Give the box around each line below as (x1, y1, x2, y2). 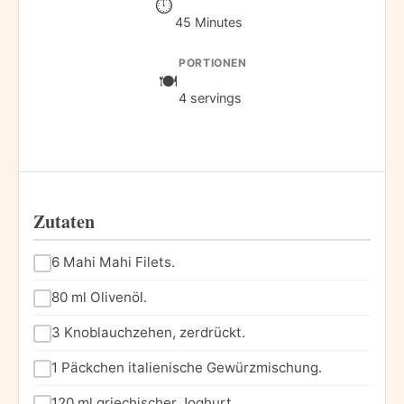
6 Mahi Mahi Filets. (51, 252, 175, 271)
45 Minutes (174, 14, 243, 30)
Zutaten (33, 207, 95, 234)
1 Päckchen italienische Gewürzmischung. (51, 358, 322, 376)
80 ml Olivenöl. (51, 288, 147, 306)
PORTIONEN (179, 55, 247, 69)
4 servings (179, 89, 243, 106)
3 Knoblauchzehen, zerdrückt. (51, 323, 245, 341)
